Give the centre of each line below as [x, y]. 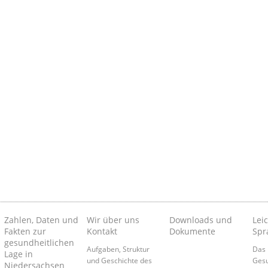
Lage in [18, 254]
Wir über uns [113, 220]
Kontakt [102, 232]
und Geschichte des [119, 261]
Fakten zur [25, 232]
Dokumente [193, 232]
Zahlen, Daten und [41, 220]
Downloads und [201, 220]
